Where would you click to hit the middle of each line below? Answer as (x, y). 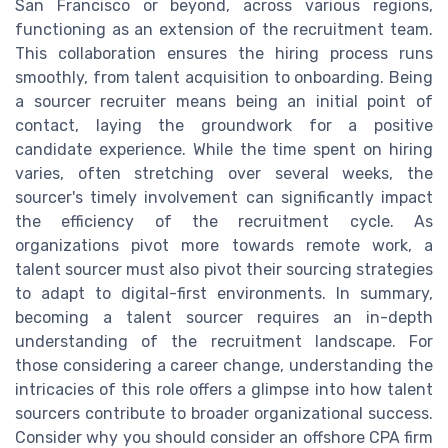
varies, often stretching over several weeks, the (224, 173)
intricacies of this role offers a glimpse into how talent (224, 389)
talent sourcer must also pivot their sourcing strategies (224, 269)
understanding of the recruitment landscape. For (224, 341)
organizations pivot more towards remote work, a (224, 245)
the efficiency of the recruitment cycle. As (224, 221)
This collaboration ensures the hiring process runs (224, 53)
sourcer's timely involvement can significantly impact (224, 197)
